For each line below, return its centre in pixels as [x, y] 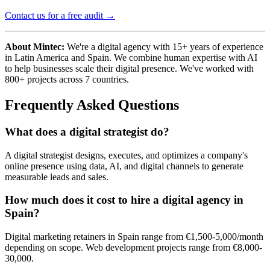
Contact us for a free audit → [60, 16]
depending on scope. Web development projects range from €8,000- [133, 248]
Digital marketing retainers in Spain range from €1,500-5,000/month [134, 237]
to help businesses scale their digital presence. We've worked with [129, 69]
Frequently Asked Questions [92, 105]
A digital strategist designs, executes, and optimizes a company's [126, 155]
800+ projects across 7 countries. [67, 80]
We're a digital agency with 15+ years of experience [164, 47]
